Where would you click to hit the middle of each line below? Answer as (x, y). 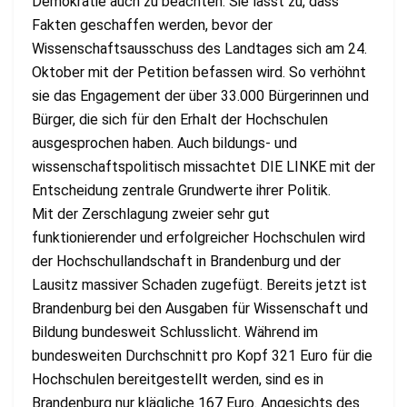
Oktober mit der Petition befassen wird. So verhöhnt (199, 72)
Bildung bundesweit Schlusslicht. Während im (175, 332)
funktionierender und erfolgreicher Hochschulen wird (199, 237)
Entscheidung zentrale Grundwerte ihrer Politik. (181, 190)
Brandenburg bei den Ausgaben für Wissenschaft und (200, 308)
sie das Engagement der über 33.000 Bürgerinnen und (200, 95)
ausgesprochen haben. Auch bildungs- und (164, 143)
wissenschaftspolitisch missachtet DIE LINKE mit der (203, 166)
